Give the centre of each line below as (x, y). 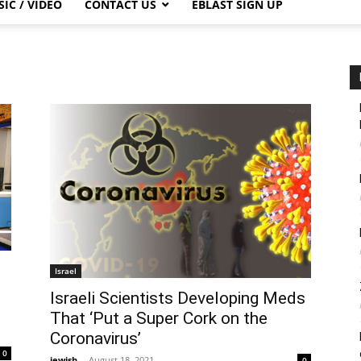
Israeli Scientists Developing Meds (178, 299)
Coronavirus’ (95, 339)
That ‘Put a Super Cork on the (159, 319)
